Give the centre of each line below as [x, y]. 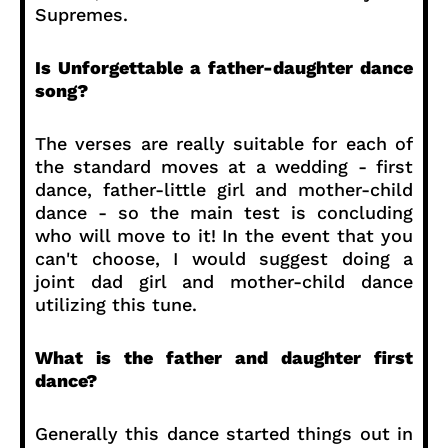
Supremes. [81, 14]
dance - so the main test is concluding [224, 212]
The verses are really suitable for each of [224, 143]
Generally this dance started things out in [224, 433]
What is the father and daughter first [224, 357]
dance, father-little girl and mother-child [224, 189]
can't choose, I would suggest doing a [224, 258]
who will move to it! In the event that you [224, 235]
